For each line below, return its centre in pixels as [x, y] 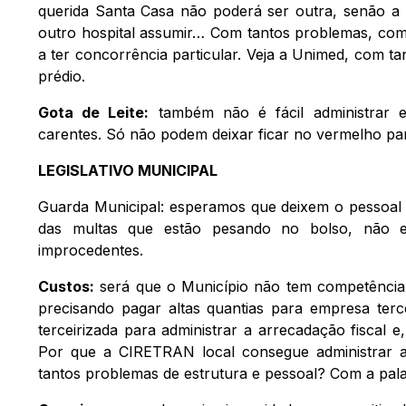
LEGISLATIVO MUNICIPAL [128, 170]
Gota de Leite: [94, 112]
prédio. [62, 76]
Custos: [66, 286]
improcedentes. [91, 250]
